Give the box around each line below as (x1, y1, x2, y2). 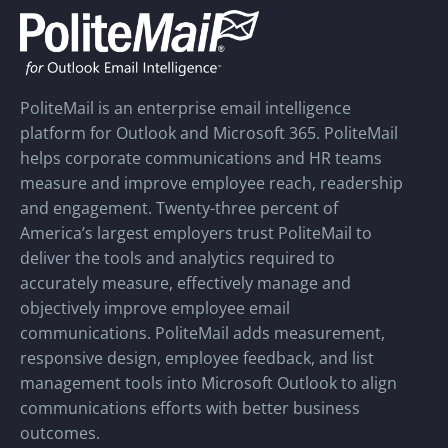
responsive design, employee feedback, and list (20, 347, 374, 370)
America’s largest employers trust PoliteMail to (20, 222, 372, 245)
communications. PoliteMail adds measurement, (20, 322, 385, 345)
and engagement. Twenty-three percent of (20, 197, 338, 220)
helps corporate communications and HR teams (20, 147, 382, 170)
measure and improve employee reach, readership (20, 172, 403, 195)
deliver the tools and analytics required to (20, 247, 335, 270)
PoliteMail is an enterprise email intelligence (20, 97, 351, 120)
